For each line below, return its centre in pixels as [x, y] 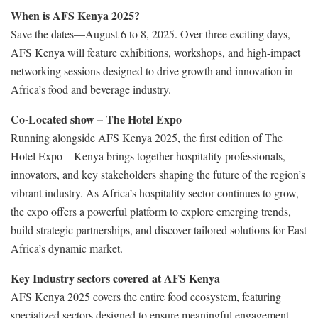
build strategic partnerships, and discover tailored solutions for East [159, 229]
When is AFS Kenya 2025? [75, 15]
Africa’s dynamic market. [67, 248]
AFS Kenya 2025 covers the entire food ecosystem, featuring [146, 296]
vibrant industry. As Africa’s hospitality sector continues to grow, [155, 192]
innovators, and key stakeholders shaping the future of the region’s [158, 174]
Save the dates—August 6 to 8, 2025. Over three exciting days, [150, 33]
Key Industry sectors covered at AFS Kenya [115, 278]
